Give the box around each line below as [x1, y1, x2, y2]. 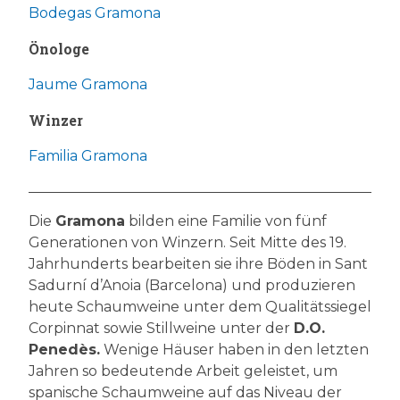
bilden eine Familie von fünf [125, 212, 327, 229]
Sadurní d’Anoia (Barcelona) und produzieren [29, 276, 355, 294]
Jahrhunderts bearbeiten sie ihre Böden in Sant [29, 254, 368, 272]
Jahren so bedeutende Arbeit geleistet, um [29, 362, 337, 379]
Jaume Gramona [29, 75, 147, 93]
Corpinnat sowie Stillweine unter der [29, 319, 294, 337]
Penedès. [29, 340, 100, 358]
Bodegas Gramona [29, 4, 161, 21]
